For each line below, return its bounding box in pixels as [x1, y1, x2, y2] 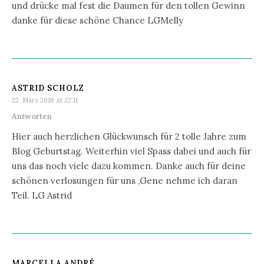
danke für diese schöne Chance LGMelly [12, 14, 183, 26]
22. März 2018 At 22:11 [12, 95, 78, 104]
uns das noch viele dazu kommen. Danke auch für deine [12, 160, 246, 171]
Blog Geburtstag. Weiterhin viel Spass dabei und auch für [12, 145, 251, 157]
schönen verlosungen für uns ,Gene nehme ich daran [12, 174, 237, 186]
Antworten [12, 111, 52, 121]
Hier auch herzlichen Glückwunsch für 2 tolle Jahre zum [12, 130, 246, 142]
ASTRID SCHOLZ [12, 82, 84, 93]
